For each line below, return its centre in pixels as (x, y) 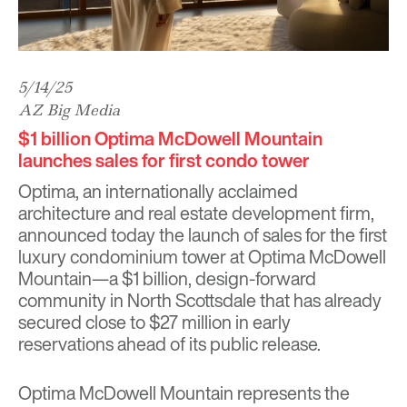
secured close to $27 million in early (154, 323)
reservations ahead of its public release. (169, 344)
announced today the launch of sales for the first (203, 235)
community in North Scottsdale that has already (200, 301)
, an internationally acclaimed (187, 192)
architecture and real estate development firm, (196, 213)
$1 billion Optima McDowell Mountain (170, 139)
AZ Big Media (69, 110)
